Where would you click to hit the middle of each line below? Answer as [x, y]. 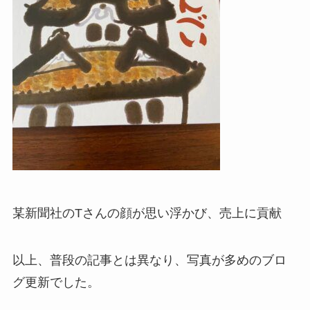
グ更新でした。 [56, 282]
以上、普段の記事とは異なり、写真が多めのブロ [149, 260]
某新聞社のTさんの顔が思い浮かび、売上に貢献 [147, 213]
